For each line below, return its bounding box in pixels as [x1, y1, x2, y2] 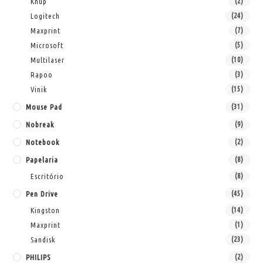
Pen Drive [26, 189, 59, 198]
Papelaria [26, 155, 59, 164]
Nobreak [26, 120, 55, 129]
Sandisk [31, 235, 56, 244]
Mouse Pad [26, 102, 63, 111]
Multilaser [31, 55, 65, 64]
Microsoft [31, 41, 64, 49]
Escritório [31, 171, 65, 180]
